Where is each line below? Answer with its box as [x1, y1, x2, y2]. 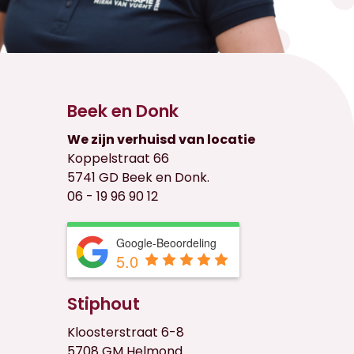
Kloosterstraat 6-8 [66, 322, 184, 341]
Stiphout [66, 291, 140, 316]
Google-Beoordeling [115, 234, 217, 250]
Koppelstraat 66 [66, 149, 169, 168]
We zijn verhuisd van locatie [66, 130, 255, 149]
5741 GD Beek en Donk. [66, 168, 209, 186]
